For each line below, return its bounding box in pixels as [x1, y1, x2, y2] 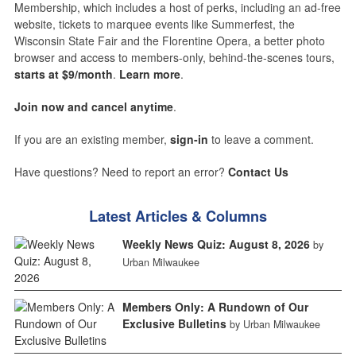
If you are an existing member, [14, 131, 170, 148]
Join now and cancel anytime [14, 99, 173, 115]
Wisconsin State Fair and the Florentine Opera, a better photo [14, 33, 325, 49]
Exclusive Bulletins [122, 315, 226, 332]
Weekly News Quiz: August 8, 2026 [122, 236, 310, 253]
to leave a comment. [207, 131, 314, 148]
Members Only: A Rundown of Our [122, 299, 308, 315]
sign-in [169, 131, 208, 148]
